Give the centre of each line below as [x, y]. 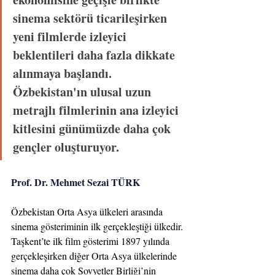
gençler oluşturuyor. [66, 147]
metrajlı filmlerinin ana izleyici [97, 110]
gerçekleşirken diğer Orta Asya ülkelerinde [95, 255]
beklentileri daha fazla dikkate [95, 55]
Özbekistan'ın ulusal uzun [83, 91]
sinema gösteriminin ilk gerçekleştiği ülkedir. [98, 226]
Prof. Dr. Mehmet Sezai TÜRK [76, 182]
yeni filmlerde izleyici [71, 36]
